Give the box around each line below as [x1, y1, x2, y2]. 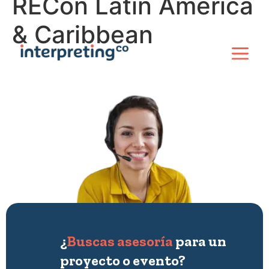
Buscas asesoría [67, 232, 173, 250]
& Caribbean [12, 20, 153, 50]
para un [173, 232, 226, 250]
